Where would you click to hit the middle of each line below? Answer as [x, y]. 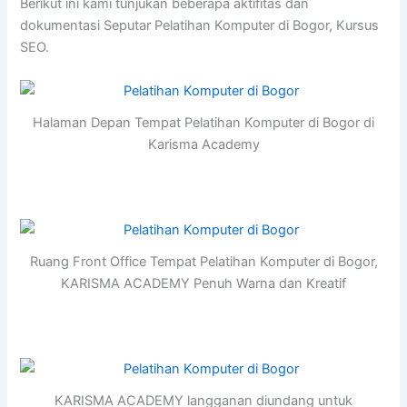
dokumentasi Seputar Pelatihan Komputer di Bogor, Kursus [200, 26]
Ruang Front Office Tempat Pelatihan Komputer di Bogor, [203, 262]
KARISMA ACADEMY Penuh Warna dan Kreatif [203, 284]
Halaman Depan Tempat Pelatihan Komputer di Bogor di [203, 123]
